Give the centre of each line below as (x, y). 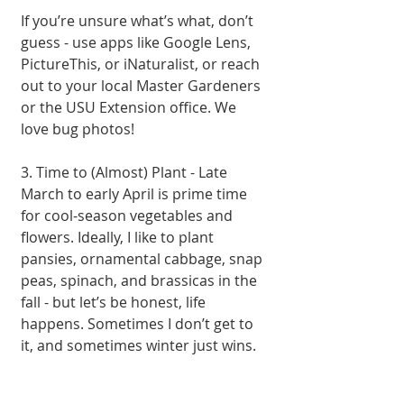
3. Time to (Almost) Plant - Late (126, 172)
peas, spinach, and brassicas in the (141, 280)
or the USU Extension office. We (130, 107)
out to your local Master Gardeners (142, 85)
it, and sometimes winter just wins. (138, 345)
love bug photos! (78, 129)
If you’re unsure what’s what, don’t (139, 20)
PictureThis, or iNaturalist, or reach (142, 64)
